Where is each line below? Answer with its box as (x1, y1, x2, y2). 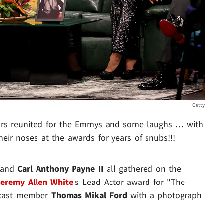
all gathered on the (103, 163, 182, 175)
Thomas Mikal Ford (51, 189, 127, 201)
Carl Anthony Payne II (17, 163, 104, 175)
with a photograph (127, 189, 202, 201)
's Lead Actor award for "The (73, 176, 185, 188)
